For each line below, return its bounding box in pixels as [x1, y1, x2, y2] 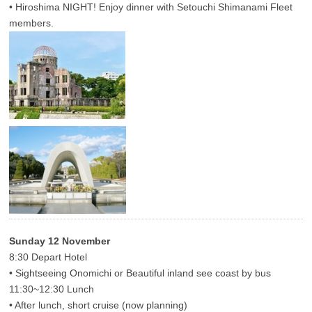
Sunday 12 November [9, 235, 111, 247]
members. [9, 17, 54, 29]
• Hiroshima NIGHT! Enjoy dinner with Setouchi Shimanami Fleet [9, 1, 293, 13]
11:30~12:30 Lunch [9, 283, 95, 295]
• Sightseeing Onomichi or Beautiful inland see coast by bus [9, 267, 272, 279]
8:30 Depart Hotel [9, 251, 88, 263]
